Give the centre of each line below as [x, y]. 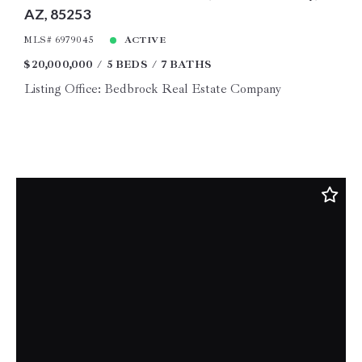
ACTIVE [145, 40]
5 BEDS [127, 65]
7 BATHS [186, 65]
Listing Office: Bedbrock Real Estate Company [152, 89]
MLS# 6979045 [59, 40]
